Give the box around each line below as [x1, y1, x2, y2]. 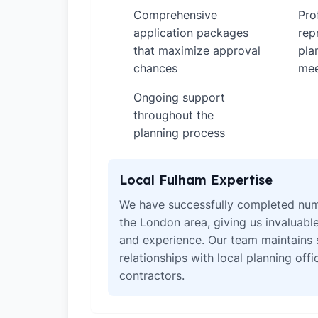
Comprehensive [133, 8, 217, 22]
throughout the [133, 108, 214, 122]
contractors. [119, 268, 185, 283]
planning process [133, 126, 225, 140]
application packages [133, 26, 248, 40]
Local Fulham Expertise [119, 172, 273, 188]
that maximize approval [133, 43, 261, 57]
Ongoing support [133, 90, 225, 104]
